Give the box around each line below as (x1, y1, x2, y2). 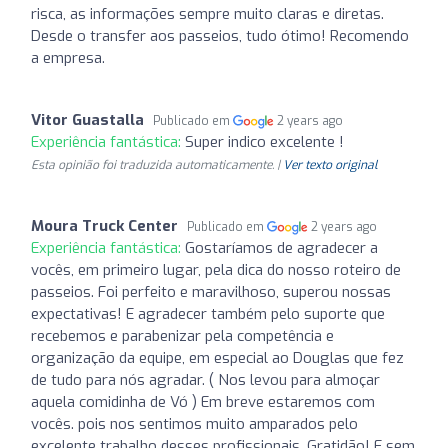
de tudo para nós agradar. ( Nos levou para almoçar (31, 369, 380, 390)
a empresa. (31, 47, 105, 68)
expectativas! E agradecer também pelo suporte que (31, 303, 385, 324)
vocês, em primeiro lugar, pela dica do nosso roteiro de (31, 259, 401, 280)
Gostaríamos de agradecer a (185, 237, 378, 258)
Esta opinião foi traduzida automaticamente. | (31, 156, 283, 173)
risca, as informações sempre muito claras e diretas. (31, 3, 384, 24)
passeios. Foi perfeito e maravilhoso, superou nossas (31, 281, 391, 302)
